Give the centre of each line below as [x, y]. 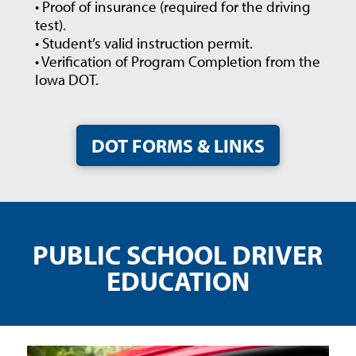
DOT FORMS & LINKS [178, 145]
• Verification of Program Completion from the [177, 61]
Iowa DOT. [66, 79]
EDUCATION [178, 281]
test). [50, 24]
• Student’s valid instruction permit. [143, 43]
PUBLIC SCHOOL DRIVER [178, 254]
